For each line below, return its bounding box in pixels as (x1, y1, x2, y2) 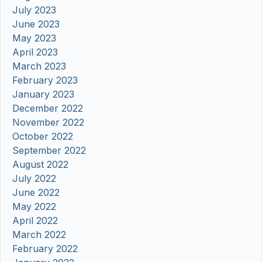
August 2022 (12, 158, 68, 171)
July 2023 (12, 4, 56, 16)
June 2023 (12, 18, 60, 30)
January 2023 (12, 88, 74, 101)
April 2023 (12, 46, 58, 58)
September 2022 (12, 144, 86, 157)
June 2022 (12, 187, 60, 199)
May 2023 (12, 32, 56, 44)
